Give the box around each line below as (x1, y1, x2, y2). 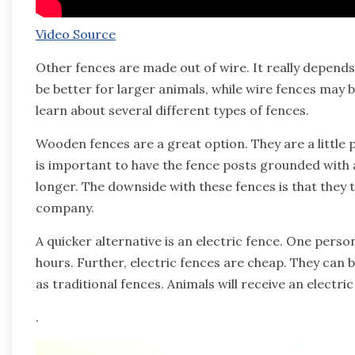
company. (36, 199, 94, 216)
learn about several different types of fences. (36, 101, 309, 118)
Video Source (36, 25, 116, 42)
